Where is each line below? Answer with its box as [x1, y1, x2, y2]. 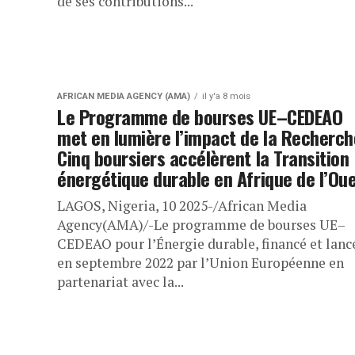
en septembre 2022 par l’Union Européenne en [57, 254, 344, 273]
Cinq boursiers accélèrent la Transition [57, 143, 349, 173]
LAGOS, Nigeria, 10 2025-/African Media [57, 197, 307, 216]
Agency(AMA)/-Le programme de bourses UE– [57, 216, 345, 235]
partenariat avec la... [57, 273, 184, 292]
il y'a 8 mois [202, 91, 250, 102]
